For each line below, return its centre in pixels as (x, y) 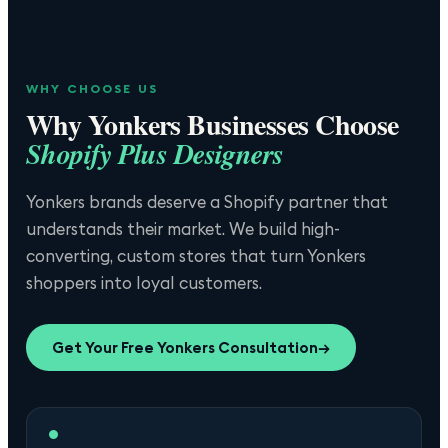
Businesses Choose (289, 125)
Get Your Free (104, 348)
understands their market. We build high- (183, 229)
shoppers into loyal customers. (144, 283)
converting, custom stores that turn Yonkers (196, 256)
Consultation (266, 348)
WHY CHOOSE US (92, 89)
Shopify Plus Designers (155, 154)
